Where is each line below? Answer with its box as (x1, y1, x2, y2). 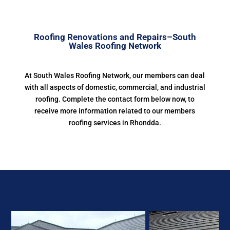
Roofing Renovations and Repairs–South (33, 32, 196, 42)
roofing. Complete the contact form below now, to (35, 95, 195, 103)
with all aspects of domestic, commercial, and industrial (24, 83, 205, 91)
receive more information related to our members (34, 107, 196, 115)
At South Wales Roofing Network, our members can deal (25, 71, 205, 80)
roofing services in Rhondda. (68, 119, 161, 127)
